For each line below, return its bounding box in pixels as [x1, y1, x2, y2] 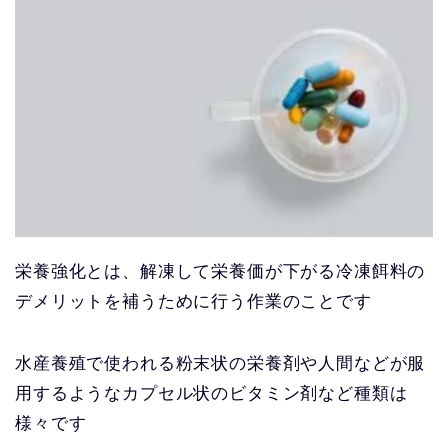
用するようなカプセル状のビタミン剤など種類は [15, 383, 408, 403]
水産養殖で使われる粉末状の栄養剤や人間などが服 [15, 353, 426, 373]
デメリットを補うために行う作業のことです [15, 291, 372, 311]
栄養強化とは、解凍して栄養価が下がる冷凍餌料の [15, 261, 426, 281]
